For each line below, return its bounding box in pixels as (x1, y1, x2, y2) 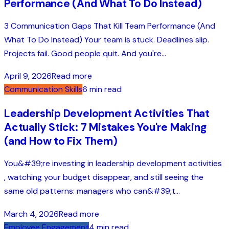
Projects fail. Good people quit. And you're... (4, 48, 166, 59)
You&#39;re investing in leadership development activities (4, 158, 222, 169)
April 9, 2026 (4, 71, 52, 82)
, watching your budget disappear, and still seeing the (4, 172, 203, 183)
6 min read (82, 84, 122, 95)
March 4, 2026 (4, 208, 59, 219)
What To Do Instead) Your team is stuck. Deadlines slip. (4, 34, 209, 45)
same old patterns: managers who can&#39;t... (4, 186, 180, 197)
